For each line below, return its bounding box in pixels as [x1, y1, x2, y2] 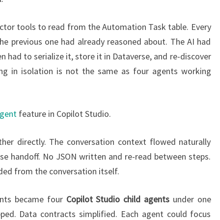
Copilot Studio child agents [66, 193, 169, 205]
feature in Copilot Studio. [17, 108, 111, 120]
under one [169, 193, 211, 205]
